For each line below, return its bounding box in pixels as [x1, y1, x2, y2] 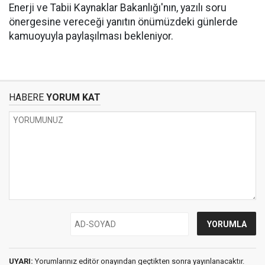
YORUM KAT [44, 92, 101, 103]
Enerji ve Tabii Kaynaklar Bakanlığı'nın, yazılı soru [9, 2, 227, 14]
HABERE [9, 92, 44, 103]
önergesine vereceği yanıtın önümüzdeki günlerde [9, 16, 238, 28]
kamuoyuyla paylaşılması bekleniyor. [9, 30, 173, 42]
